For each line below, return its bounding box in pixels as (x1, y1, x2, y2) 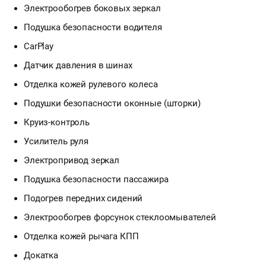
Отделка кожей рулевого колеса (24, 78, 158, 90)
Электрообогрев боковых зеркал (24, 2, 161, 14)
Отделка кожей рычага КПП (24, 230, 139, 242)
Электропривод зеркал (24, 154, 119, 166)
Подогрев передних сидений (24, 192, 143, 204)
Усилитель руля (24, 135, 88, 147)
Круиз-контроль (24, 116, 90, 128)
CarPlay (24, 40, 53, 52)
